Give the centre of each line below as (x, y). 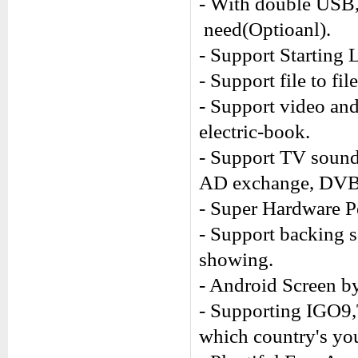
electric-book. (255, 131)
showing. (236, 259)
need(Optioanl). (267, 29)
